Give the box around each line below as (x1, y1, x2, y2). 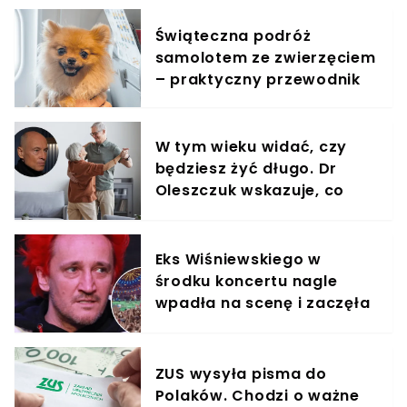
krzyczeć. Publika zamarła (154, 314, 368, 336)
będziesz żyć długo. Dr (154, 158, 338, 180)
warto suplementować (154, 202, 338, 223)
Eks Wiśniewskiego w (154, 249, 322, 271)
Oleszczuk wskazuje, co (154, 180, 345, 202)
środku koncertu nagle (154, 271, 338, 293)
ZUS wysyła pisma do (154, 363, 327, 385)
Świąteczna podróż (154, 25, 312, 47)
